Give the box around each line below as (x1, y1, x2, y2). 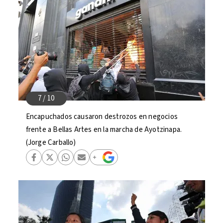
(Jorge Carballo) (25, 137, 76, 148)
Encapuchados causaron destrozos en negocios (25, 111, 178, 122)
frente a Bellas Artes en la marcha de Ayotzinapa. (25, 124, 182, 135)
